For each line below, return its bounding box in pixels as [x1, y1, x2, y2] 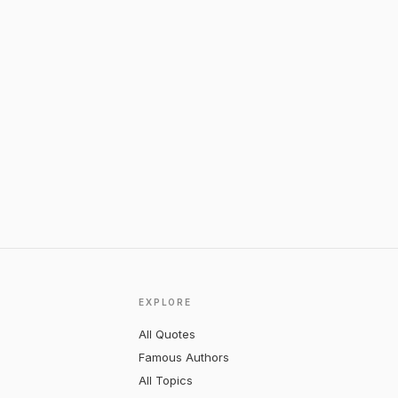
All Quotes [139, 327, 196, 341]
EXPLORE [139, 297, 192, 307]
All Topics [139, 373, 194, 387]
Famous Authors [139, 350, 230, 364]
